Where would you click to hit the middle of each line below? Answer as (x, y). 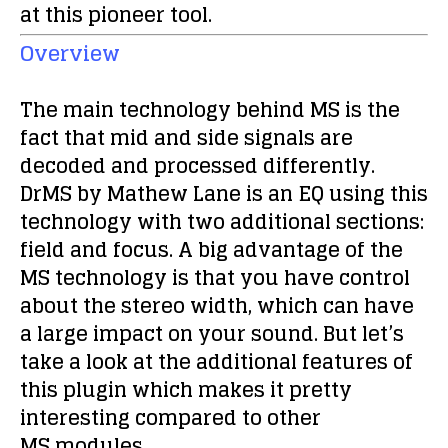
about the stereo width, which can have (217, 306)
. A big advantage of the (286, 250)
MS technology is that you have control (215, 278)
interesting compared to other (170, 418)
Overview (70, 53)
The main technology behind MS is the (210, 110)
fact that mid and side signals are (186, 138)
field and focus (94, 250)
